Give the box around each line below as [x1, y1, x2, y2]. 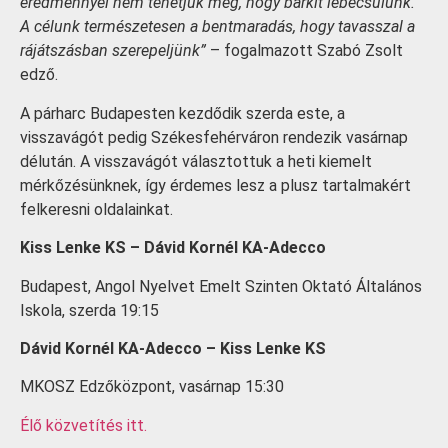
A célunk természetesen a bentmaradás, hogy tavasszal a [20, 17, 415, 37]
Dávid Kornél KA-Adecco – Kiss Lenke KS [20, 339, 326, 358]
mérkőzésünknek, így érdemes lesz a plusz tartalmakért [20, 175, 411, 195]
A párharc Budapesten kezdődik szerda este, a [20, 103, 345, 123]
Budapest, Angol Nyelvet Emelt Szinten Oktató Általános [20, 276, 422, 296]
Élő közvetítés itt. [20, 415, 147, 435]
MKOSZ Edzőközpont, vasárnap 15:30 [20, 377, 284, 397]
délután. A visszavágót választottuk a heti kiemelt [20, 151, 372, 171]
